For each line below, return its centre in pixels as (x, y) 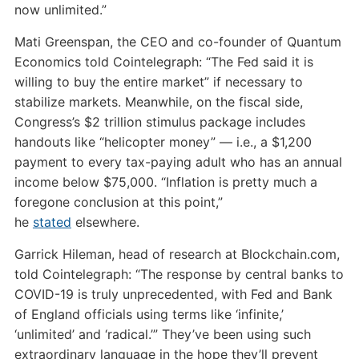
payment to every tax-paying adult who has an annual (178, 162)
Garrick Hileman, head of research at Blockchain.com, (177, 254)
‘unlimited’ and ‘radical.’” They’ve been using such (162, 334)
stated (52, 222)
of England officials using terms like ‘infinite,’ (149, 314)
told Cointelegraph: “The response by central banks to (179, 274)
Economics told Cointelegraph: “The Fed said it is (163, 62)
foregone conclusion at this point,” (118, 202)
